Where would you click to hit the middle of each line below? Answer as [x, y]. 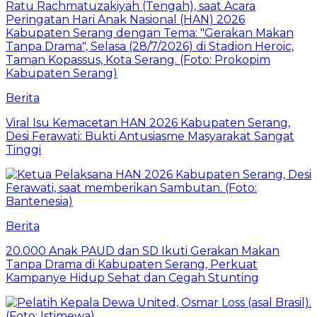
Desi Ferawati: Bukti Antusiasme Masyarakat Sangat [150, 136]
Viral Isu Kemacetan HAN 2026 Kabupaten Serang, [148, 122]
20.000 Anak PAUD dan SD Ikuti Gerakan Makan [143, 250]
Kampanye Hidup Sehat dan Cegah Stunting [132, 277]
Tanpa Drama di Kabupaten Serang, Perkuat [132, 264]
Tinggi [23, 149]
